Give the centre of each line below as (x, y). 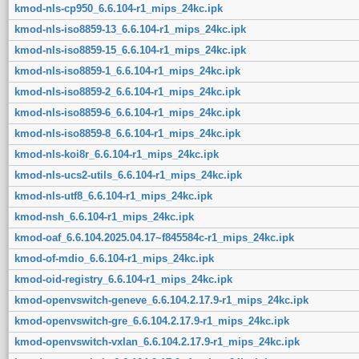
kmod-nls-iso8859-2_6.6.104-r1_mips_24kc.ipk (127, 91)
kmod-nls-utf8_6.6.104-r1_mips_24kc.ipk (113, 196)
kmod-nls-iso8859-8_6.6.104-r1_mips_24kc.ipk (127, 133)
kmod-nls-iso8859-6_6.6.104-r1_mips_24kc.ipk (127, 112)
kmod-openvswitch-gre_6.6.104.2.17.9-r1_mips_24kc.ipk (151, 321)
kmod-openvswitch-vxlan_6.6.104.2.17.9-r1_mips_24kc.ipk (157, 341)
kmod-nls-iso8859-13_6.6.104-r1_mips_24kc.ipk (130, 29)
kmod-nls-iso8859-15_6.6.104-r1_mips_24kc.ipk (130, 50)
